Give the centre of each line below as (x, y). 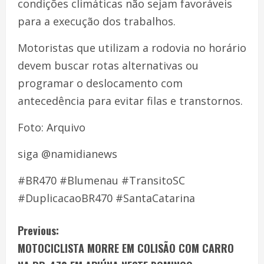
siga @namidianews (67, 154)
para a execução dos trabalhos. (97, 21)
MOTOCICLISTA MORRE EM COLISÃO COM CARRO (126, 248)
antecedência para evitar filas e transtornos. (130, 100)
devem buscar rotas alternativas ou (108, 65)
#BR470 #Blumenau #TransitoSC (101, 180)
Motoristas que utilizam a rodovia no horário (132, 47)
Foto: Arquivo (52, 127)
